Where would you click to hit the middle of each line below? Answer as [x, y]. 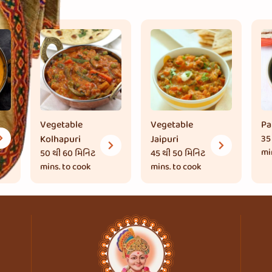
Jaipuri [164, 139]
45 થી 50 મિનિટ [178, 153]
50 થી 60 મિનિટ [68, 153]
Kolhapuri [61, 139]
